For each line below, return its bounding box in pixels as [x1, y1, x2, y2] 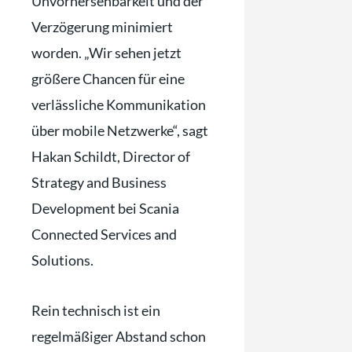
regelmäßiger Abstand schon [31, 328, 206, 346]
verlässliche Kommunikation [31, 95, 206, 113]
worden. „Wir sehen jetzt [31, 43, 181, 61]
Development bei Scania [31, 199, 179, 217]
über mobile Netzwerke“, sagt [31, 121, 208, 139]
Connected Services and [31, 225, 177, 243]
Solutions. [31, 251, 93, 269]
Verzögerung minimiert [31, 17, 173, 35]
